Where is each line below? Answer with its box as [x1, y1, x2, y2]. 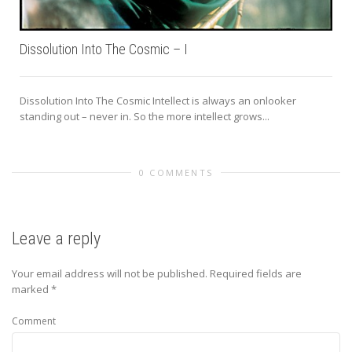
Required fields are [210, 266, 302, 280]
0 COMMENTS [139, 166, 213, 178]
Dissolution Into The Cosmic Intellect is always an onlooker [20, 93, 296, 108]
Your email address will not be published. [12, 266, 207, 280]
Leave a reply [12, 228, 101, 248]
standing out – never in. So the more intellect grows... [20, 108, 269, 123]
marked [12, 281, 51, 296]
